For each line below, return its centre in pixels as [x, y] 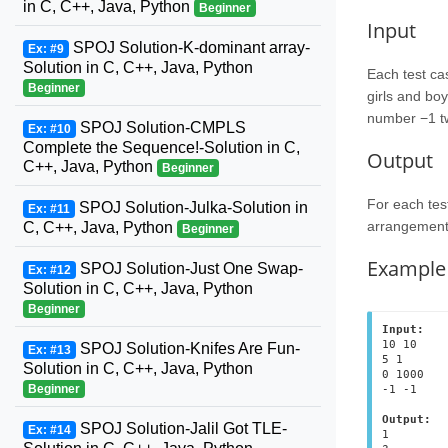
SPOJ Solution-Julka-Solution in [191, 207]
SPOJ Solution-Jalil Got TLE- [181, 428]
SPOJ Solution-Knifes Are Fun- [187, 348]
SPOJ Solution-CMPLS [160, 127]
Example [406, 268]
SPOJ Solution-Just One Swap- [189, 268]
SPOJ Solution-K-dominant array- [189, 47]
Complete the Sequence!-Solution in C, [161, 147]
